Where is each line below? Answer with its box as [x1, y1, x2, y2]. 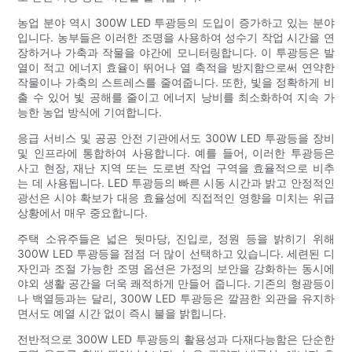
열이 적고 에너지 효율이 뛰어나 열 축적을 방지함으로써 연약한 [17, 60, 335, 74]
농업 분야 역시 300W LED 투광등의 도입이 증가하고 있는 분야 [17, 15, 335, 29]
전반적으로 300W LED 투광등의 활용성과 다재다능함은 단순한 [17, 332, 335, 346]
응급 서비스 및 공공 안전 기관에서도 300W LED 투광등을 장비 [17, 130, 335, 145]
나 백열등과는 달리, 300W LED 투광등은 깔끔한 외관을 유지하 [17, 291, 335, 305]
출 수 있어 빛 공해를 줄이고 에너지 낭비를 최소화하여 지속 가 [17, 90, 335, 104]
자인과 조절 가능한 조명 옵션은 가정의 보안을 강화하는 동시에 [17, 261, 335, 275]
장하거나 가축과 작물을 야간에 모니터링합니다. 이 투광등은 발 [17, 45, 335, 59]
